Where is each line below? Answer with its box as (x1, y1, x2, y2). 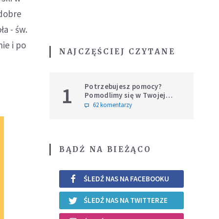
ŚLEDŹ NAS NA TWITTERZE (84, 196, 168, 205)
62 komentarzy (93, 100, 132, 109)
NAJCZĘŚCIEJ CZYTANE (59, 46, 175, 56)
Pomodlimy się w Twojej (85, 90, 166, 100)
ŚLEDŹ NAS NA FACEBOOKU (84, 174, 169, 184)
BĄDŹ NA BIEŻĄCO (59, 144, 152, 154)
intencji (85, 99, 110, 109)
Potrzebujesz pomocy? (85, 81, 162, 91)
